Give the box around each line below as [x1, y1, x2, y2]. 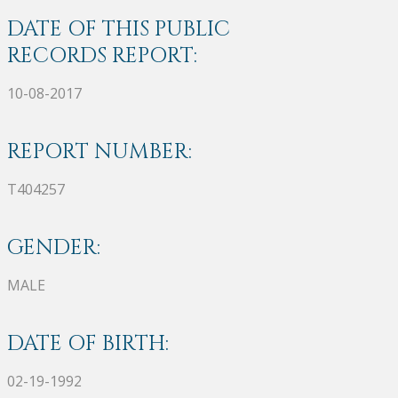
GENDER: [7, 233, 100, 262]
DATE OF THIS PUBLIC [7, 14, 230, 44]
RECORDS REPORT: [7, 41, 197, 70]
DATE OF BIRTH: [7, 329, 169, 358]
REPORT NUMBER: [7, 137, 192, 166]
